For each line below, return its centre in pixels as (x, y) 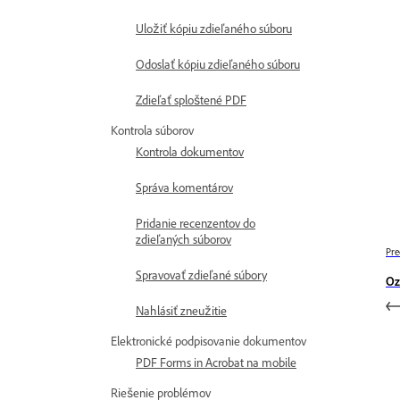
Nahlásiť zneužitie (181, 311)
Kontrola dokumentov (190, 152)
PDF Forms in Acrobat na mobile (216, 363)
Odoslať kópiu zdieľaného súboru (218, 65)
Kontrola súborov (152, 131)
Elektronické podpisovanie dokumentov (208, 342)
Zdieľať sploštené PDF (191, 100)
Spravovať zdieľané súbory (201, 275)
